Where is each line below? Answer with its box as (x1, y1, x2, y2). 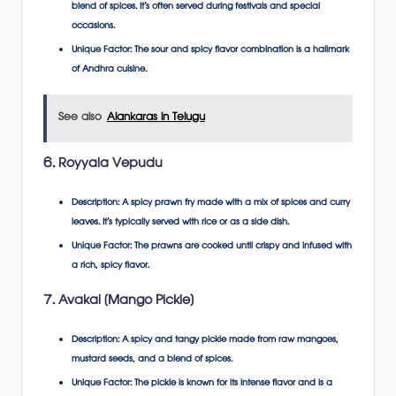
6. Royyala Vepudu (43, 151, 163, 178)
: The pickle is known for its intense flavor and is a (130, 375, 332, 392)
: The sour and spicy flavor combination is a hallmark (130, 42, 349, 60)
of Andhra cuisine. (72, 62, 147, 80)
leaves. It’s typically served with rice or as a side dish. (72, 214, 289, 232)
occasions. (72, 19, 115, 36)
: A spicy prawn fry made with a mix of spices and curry (118, 194, 350, 212)
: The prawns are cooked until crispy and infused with (130, 238, 352, 255)
